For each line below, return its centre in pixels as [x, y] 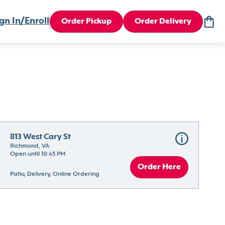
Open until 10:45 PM [38, 154]
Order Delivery [163, 21]
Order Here [159, 167]
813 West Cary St [41, 137]
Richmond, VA [30, 146]
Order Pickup [86, 21]
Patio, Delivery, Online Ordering [55, 174]
